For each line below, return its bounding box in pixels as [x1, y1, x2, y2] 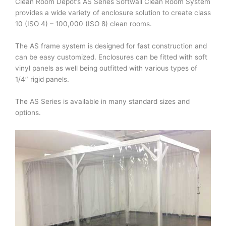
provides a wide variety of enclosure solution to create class [15, 9, 211, 17]
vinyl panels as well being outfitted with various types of [15, 64, 197, 72]
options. [15, 108, 41, 117]
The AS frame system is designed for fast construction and [15, 42, 207, 50]
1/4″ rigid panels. [15, 75, 69, 83]
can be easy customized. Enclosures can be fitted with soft [15, 53, 207, 61]
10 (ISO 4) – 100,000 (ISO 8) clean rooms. [15, 20, 152, 28]
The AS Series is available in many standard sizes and [15, 97, 190, 105]
